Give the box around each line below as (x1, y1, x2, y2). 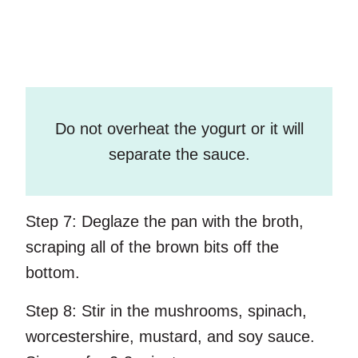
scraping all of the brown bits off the (26, 238, 279, 257)
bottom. (26, 264, 80, 282)
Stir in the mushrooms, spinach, (77, 302, 307, 320)
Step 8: (26, 302, 77, 320)
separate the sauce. (108, 145, 250, 164)
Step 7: (26, 213, 77, 231)
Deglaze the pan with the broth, (77, 213, 304, 231)
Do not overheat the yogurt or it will (54, 120, 304, 138)
